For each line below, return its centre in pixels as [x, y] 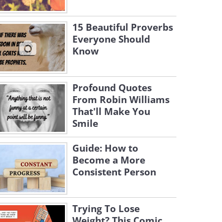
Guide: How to [105, 148]
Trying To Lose [106, 209]
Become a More [109, 160]
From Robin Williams [121, 100]
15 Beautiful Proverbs [123, 27]
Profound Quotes [112, 88]
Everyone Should [111, 39]
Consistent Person [114, 172]
